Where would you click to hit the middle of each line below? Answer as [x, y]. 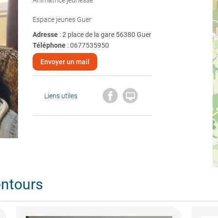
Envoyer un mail [65, 62]
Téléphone [49, 45]
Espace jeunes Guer [62, 19]
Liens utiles [61, 96]
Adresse [46, 35]
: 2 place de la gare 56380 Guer [105, 35]
